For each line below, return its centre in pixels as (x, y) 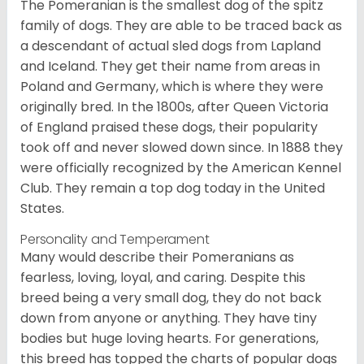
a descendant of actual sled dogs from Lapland (171, 46)
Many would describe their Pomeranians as (157, 258)
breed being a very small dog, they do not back (171, 298)
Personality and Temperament (115, 240)
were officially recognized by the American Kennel (181, 168)
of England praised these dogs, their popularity (169, 128)
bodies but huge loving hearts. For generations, (169, 339)
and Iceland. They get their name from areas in (170, 67)
